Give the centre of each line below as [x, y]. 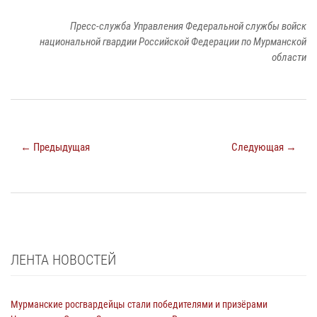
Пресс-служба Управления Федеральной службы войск [188, 27]
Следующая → [264, 148]
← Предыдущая [55, 148]
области [289, 58]
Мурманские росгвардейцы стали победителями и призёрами [139, 305]
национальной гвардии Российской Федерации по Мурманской [173, 42]
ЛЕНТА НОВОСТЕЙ [63, 260]
